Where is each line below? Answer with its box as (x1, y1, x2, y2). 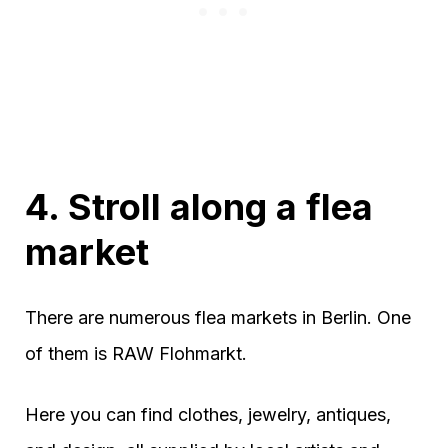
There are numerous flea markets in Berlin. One (25, 306, 411, 328)
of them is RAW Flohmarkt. (25, 342, 247, 364)
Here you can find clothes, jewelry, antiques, (25, 403, 391, 425)
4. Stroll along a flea (25, 184, 373, 229)
